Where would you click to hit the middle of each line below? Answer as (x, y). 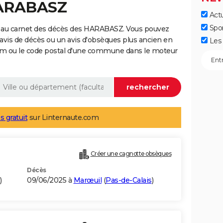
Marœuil (87, 180)
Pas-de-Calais (129, 180)
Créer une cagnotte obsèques (131, 154)
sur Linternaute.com (63, 118)
